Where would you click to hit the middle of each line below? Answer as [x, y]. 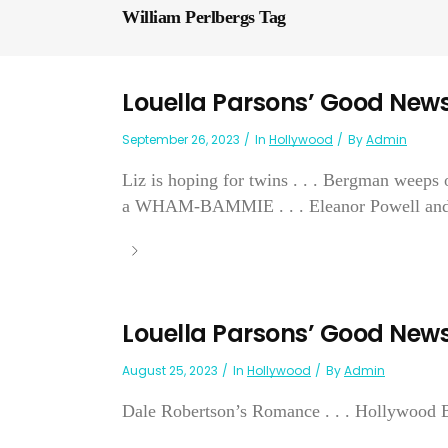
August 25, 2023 [170, 370]
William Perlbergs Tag [204, 17]
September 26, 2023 [181, 139]
